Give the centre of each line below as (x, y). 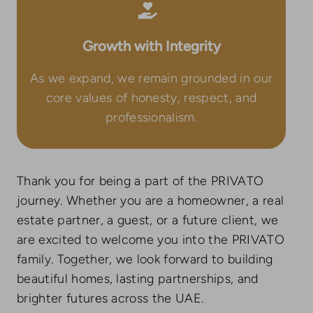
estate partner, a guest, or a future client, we (147, 220)
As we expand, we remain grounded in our (151, 78)
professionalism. (151, 117)
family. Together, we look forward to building (145, 259)
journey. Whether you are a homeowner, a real (150, 200)
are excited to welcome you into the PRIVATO (150, 239)
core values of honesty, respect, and (151, 97)
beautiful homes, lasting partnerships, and (137, 278)
